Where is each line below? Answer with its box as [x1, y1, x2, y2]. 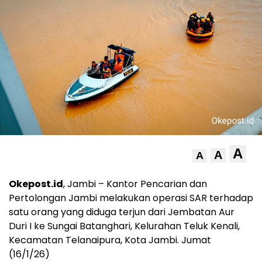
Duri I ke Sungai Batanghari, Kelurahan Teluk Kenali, [9, 219, 240, 233]
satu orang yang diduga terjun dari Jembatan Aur [9, 205, 235, 219]
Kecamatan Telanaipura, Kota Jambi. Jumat [9, 233, 211, 247]
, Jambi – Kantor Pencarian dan [63, 177, 207, 191]
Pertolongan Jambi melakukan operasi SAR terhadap [9, 191, 253, 205]
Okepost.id [9, 177, 63, 191]
